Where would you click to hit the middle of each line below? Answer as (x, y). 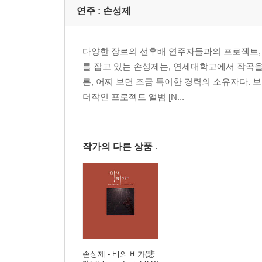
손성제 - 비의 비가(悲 (119, 254)
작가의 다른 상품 (118, 146)
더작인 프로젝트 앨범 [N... (133, 97)
